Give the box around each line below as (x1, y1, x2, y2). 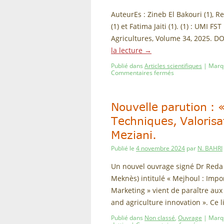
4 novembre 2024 (136, 144, 185, 152)
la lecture (111, 45, 144, 55)
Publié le (111, 144, 134, 152)
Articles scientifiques (144, 61, 202, 70)
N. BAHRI (197, 144, 222, 152)
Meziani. (111, 126, 156, 144)
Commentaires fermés (111, 68, 174, 77)
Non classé (144, 213, 175, 222)
